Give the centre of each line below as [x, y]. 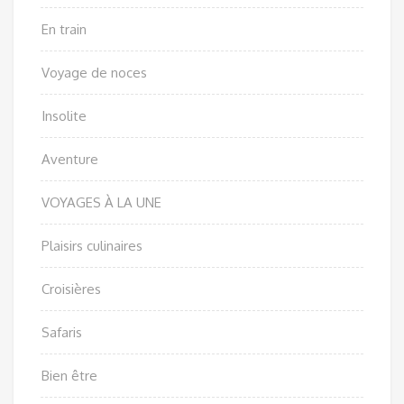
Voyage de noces [94, 72]
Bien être [69, 375]
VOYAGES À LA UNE [101, 202]
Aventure [70, 159]
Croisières [71, 289]
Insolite [64, 115]
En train [64, 29]
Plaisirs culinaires [92, 245]
